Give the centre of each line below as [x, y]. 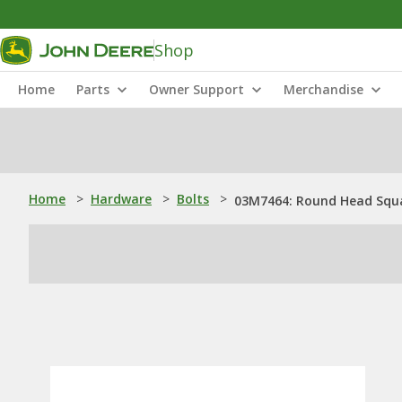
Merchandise [323, 89]
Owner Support [197, 89]
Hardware [121, 199]
